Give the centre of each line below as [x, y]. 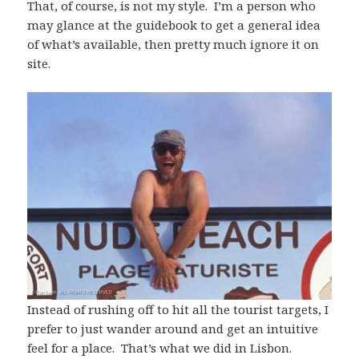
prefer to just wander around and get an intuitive [173, 328]
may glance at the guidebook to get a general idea [174, 25]
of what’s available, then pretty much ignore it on [173, 44]
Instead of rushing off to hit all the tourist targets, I [178, 309]
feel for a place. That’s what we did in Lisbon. [160, 347]
